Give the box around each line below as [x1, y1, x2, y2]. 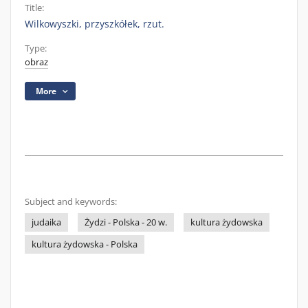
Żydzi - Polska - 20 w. [85, 217, 167, 228]
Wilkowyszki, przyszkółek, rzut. [25, 17, 164, 30]
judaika [32, 217, 61, 228]
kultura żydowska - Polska [32, 239, 137, 250]
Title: [25, 2, 44, 14]
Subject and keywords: [25, 196, 117, 208]
